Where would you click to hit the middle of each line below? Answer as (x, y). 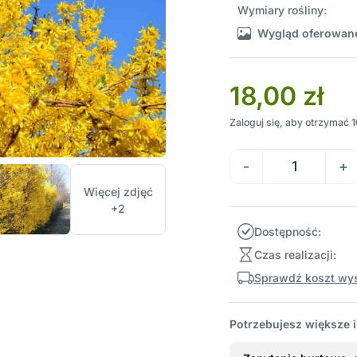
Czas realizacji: (295, 255)
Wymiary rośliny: (282, 10)
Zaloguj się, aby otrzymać (290, 123)
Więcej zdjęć (118, 191)
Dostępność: (287, 232)
